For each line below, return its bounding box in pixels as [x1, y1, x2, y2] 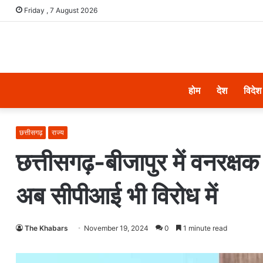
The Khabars [25, 224, 68, 232]
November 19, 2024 [84, 224, 149, 232]
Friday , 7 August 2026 [22, 6, 97, 15]
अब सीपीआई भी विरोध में [16, 181, 217, 210]
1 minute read [181, 224, 227, 232]
